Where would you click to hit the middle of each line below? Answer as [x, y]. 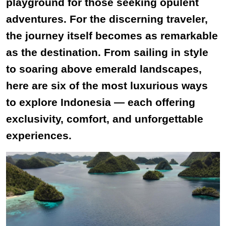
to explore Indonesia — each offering [101, 102]
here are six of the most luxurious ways [107, 86]
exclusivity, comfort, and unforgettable [105, 119]
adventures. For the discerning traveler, [107, 19]
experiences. [39, 135]
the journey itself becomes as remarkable [112, 36]
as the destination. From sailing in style [107, 52]
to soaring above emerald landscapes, [104, 69]
